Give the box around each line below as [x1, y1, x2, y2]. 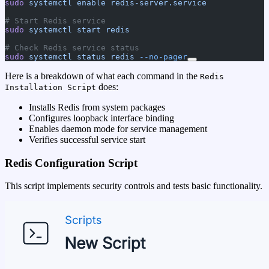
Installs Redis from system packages [29, 102, 165, 113]
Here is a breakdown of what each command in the [5, 71, 200, 82]
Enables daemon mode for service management [29, 124, 207, 134]
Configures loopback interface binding [29, 113, 174, 124]
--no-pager [134, 52, 187, 62]
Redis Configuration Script [5, 156, 138, 169]
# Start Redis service [5, 16, 106, 26]
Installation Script [5, 83, 96, 92]
